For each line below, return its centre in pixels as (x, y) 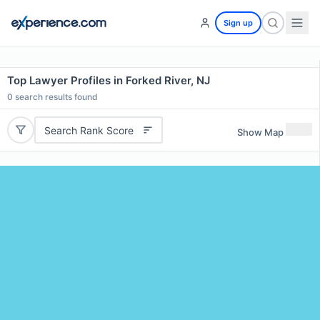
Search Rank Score (89, 130)
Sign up (238, 23)
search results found (55, 97)
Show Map (260, 132)
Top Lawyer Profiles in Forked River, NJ (109, 80)
